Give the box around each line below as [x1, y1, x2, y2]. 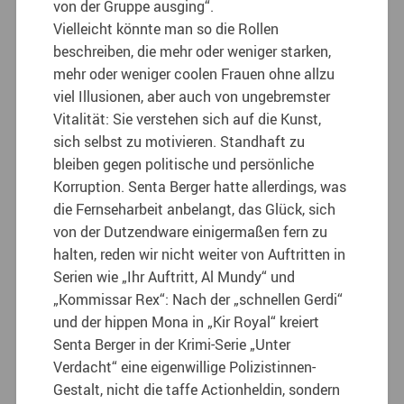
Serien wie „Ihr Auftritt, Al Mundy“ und [53, 266, 296, 287]
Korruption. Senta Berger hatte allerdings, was [53, 176, 347, 197]
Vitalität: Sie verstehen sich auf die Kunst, [53, 108, 322, 129]
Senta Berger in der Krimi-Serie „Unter [53, 334, 291, 354]
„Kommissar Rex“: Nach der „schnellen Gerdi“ [53, 289, 344, 309]
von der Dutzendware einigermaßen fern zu [53, 221, 328, 242]
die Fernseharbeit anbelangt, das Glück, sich [53, 198, 336, 219]
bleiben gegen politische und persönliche [53, 153, 315, 174]
